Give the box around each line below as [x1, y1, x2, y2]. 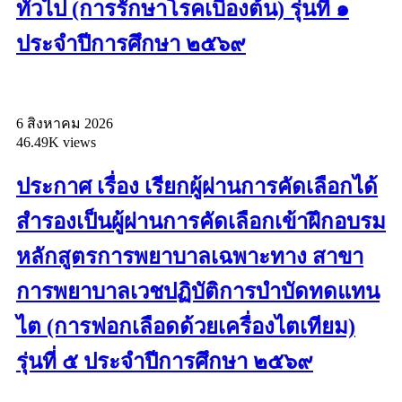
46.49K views [16, 135, 96, 151]
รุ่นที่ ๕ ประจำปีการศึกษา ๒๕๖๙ [16, 350, 313, 374]
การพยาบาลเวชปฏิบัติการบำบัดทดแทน [16, 280, 380, 304]
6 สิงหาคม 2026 [16, 116, 113, 132]
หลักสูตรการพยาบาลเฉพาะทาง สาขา [16, 245, 363, 269]
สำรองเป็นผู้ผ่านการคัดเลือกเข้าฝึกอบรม [16, 210, 386, 234]
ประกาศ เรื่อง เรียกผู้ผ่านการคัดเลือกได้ [16, 175, 378, 199]
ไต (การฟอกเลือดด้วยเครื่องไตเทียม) [16, 315, 355, 339]
